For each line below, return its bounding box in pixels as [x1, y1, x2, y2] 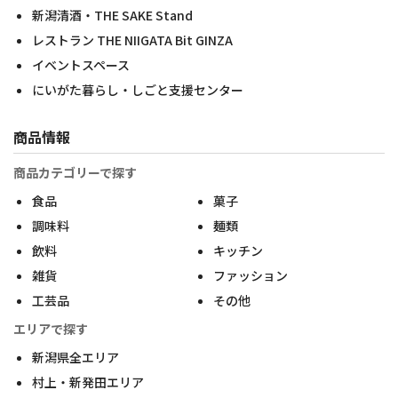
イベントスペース [32, 56, 130, 74]
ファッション [212, 267, 288, 284]
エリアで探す [13, 320, 88, 338]
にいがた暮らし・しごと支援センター [32, 81, 243, 99]
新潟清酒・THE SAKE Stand [32, 6, 193, 24]
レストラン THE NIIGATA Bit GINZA [32, 31, 233, 49]
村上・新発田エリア [32, 373, 144, 391]
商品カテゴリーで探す [13, 163, 137, 181]
